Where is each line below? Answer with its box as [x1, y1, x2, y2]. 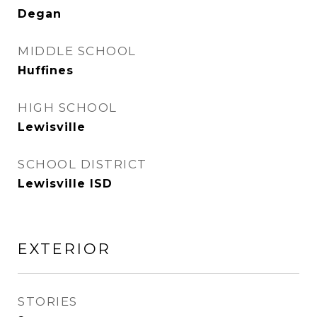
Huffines [18, 64, 74, 77]
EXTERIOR [18, 240, 111, 258]
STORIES [18, 294, 78, 309]
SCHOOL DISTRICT [18, 157, 147, 171]
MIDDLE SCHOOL [18, 44, 137, 58]
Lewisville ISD [18, 177, 113, 190]
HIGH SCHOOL [18, 100, 117, 115]
